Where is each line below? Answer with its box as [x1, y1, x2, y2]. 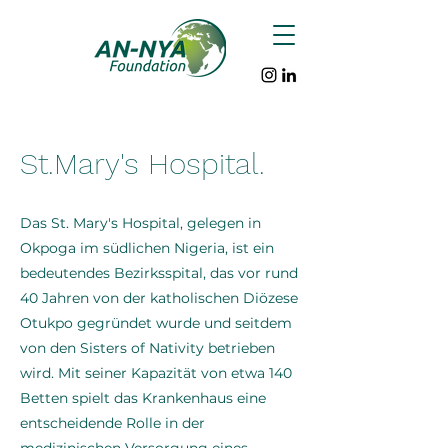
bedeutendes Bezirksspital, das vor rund [20, 264, 298, 282]
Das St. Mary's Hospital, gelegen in [20, 214, 261, 232]
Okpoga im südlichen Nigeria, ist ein [20, 239, 274, 257]
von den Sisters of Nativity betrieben [20, 339, 275, 357]
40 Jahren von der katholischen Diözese [20, 289, 298, 307]
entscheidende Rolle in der [20, 414, 205, 432]
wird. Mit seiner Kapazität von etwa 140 [20, 364, 292, 382]
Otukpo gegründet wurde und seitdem [20, 314, 292, 332]
